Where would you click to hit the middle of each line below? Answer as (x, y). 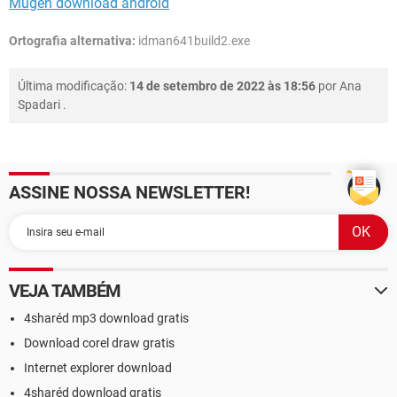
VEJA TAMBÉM (65, 291)
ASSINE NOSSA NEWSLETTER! (129, 193)
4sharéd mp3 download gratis (106, 319)
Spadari (39, 105)
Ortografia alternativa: (72, 41)
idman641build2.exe (193, 41)
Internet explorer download (98, 368)
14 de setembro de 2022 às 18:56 (222, 86)
